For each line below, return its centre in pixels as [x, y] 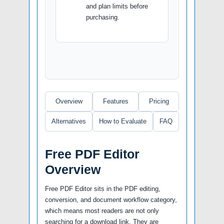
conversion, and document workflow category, [111, 199]
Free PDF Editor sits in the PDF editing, [103, 188]
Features [115, 101]
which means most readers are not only [102, 210]
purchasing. [103, 17]
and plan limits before [117, 6]
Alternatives [69, 121]
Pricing [159, 101]
